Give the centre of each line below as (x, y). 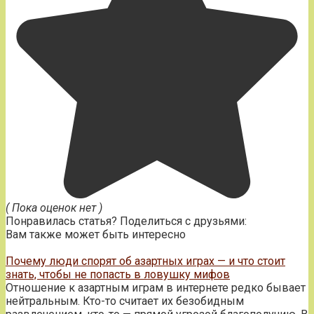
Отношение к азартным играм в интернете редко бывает (156, 287)
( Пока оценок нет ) (54, 207)
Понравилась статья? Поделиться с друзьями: (126, 221)
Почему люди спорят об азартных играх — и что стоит (145, 261)
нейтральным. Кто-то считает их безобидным (125, 301)
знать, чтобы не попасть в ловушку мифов (118, 274)
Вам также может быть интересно (96, 234)
